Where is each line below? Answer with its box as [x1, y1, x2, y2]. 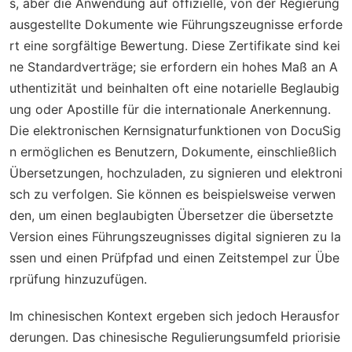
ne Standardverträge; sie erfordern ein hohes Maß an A [9, 59, 338, 75]
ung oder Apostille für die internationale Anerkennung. [9, 101, 331, 117]
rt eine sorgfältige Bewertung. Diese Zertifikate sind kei [9, 38, 340, 53]
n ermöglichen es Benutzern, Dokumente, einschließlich [9, 144, 336, 159]
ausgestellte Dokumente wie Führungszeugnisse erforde [9, 16, 343, 32]
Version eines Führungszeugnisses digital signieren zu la [9, 229, 341, 244]
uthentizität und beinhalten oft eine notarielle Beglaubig [9, 80, 339, 96]
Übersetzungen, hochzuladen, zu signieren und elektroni [9, 165, 343, 181]
